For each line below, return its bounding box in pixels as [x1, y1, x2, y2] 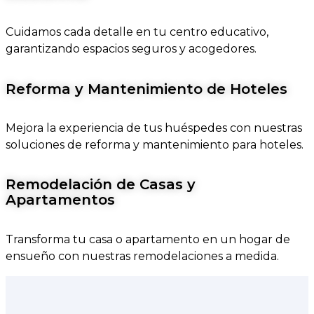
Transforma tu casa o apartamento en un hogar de [6, 232, 290, 246]
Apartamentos [6, 191, 115, 209]
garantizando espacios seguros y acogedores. [6, 42, 257, 56]
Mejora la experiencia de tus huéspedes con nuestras [6, 121, 302, 135]
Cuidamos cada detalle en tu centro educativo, [6, 25, 268, 39]
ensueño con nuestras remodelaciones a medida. [6, 249, 279, 263]
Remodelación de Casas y [6, 176, 196, 193]
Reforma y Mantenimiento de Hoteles [6, 80, 287, 97]
